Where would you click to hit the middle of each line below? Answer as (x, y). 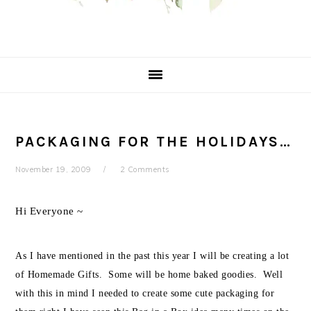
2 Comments (145, 169)
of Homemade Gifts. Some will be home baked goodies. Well (149, 275)
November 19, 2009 (53, 169)
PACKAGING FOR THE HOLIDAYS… (154, 142)
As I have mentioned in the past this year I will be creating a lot (152, 256)
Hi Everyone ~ (49, 211)
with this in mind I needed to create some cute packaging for (145, 293)
